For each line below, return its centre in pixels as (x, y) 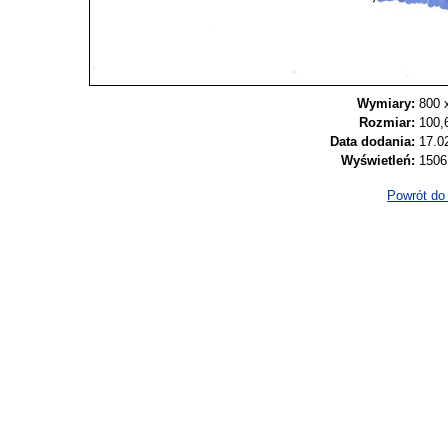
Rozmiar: (386, 122)
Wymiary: (385, 103)
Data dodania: (372, 141)
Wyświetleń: (377, 160)
